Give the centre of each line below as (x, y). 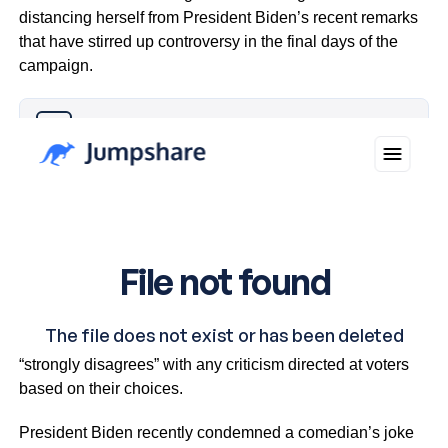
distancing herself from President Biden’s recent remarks (218, 17)
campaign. (55, 65)
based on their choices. (100, 388)
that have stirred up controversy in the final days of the (208, 41)
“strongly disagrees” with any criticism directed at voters (213, 364)
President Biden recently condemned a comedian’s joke (216, 432)
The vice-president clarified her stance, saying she (196, 340)
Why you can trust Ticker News (165, 128)
